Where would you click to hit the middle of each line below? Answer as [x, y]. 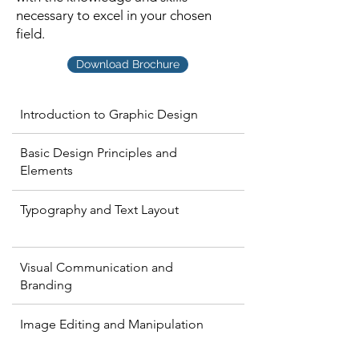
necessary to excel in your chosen [114, 15]
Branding [46, 285]
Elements [46, 170]
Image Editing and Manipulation [112, 324]
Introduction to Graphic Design [109, 114]
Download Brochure [128, 64]
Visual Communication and [97, 267]
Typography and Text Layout [99, 210]
